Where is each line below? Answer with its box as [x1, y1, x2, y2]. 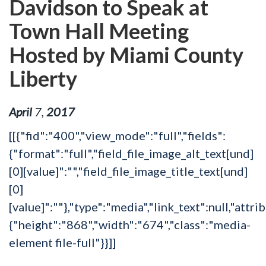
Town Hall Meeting [9, 18, 189, 44]
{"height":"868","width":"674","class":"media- [9, 217, 251, 232]
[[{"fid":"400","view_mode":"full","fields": [9, 128, 226, 142]
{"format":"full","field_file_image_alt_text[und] [9, 145, 254, 160]
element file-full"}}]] [9, 235, 116, 249]
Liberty [9, 65, 77, 91]
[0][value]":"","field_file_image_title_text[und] [9, 163, 248, 178]
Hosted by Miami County [9, 42, 243, 68]
